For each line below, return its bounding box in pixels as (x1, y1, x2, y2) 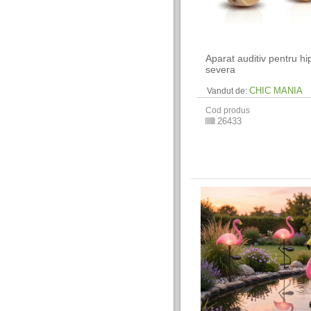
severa (205, 64, 236, 76)
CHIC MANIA (249, 85, 303, 96)
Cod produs (205, 106, 251, 116)
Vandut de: (207, 86, 248, 96)
